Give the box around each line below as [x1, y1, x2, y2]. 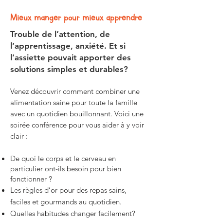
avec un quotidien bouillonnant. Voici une [10, 109, 144, 118]
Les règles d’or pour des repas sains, [10, 185, 127, 195]
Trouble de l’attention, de [10, 29, 110, 39]
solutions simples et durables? [10, 64, 128, 74]
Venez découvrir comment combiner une [10, 87, 140, 96]
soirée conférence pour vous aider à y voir [10, 120, 144, 129]
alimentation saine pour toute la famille [10, 98, 137, 107]
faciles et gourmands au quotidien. [10, 197, 122, 206]
